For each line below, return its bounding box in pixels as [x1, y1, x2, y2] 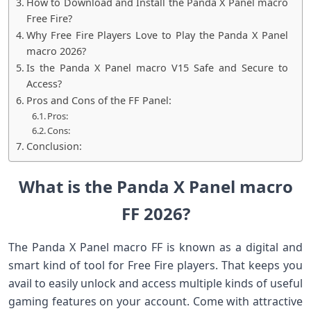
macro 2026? [26, 44, 86, 58]
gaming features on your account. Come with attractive [8, 294, 303, 309]
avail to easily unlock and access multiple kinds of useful [8, 276, 303, 291]
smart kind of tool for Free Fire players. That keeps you [8, 258, 303, 273]
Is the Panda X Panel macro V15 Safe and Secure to [26, 61, 288, 74]
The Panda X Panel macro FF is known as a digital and [8, 239, 303, 255]
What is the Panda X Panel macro [18, 175, 293, 198]
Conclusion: [26, 140, 82, 153]
